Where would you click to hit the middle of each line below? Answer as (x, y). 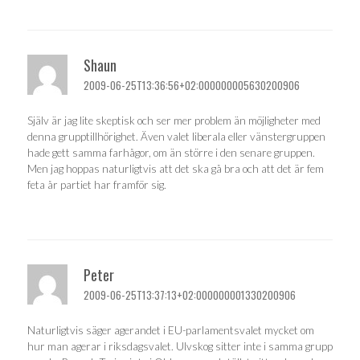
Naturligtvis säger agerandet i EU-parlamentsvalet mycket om (171, 330)
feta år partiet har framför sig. (97, 184)
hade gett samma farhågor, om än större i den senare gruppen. (171, 152)
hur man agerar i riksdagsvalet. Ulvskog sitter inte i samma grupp (180, 346)
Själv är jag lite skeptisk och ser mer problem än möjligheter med (174, 120)
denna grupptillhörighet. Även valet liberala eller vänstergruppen (176, 136)
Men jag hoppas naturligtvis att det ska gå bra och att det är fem (176, 168)
